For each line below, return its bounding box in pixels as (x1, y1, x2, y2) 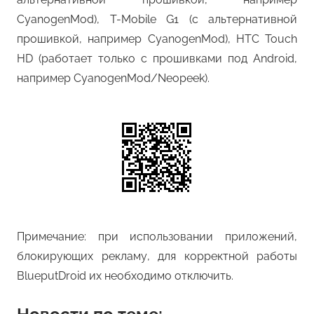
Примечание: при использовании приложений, (17, 230, 297, 244)
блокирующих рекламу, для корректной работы (17, 250, 297, 264)
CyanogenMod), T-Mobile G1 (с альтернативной (17, 13, 297, 27)
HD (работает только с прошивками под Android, (17, 52, 297, 66)
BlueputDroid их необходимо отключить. (17, 269, 233, 283)
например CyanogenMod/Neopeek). (17, 71, 210, 86)
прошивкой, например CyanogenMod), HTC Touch (17, 32, 297, 46)
